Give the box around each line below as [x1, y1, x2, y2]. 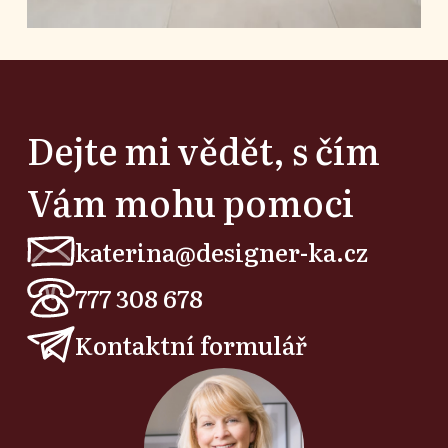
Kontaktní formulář [74, 326, 307, 362]
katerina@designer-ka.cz [74, 233, 368, 269]
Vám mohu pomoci [26, 176, 354, 229]
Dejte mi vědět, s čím [26, 124, 380, 177]
